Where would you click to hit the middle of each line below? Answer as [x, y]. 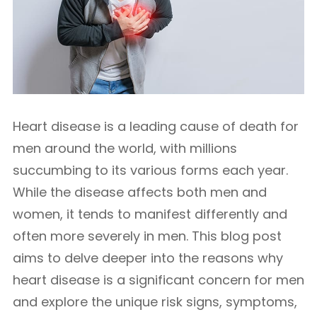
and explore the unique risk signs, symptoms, [155, 302]
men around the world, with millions [125, 148]
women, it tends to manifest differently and [150, 214]
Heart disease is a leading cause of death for [156, 126]
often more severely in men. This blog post [147, 236]
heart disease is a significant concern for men [158, 280]
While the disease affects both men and [140, 192]
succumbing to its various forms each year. [150, 170]
